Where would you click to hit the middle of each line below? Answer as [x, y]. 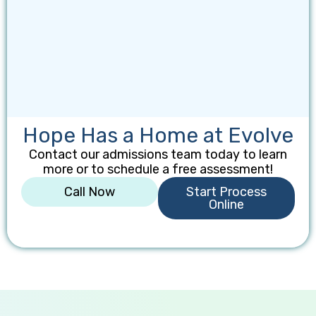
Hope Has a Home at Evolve [158, 136]
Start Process [226, 192]
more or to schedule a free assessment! [158, 170]
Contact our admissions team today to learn [158, 155]
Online [226, 205]
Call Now [90, 192]
